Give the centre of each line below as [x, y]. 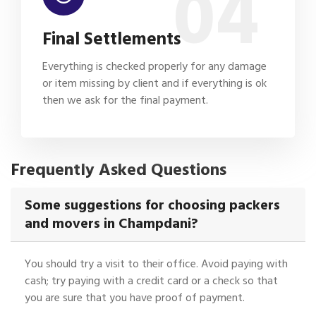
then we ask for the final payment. [125, 100]
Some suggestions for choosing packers [152, 205]
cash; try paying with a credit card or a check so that [151, 280]
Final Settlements [112, 39]
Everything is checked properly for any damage [154, 66]
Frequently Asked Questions [119, 169]
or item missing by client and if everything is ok [154, 83]
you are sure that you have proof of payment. [135, 297]
